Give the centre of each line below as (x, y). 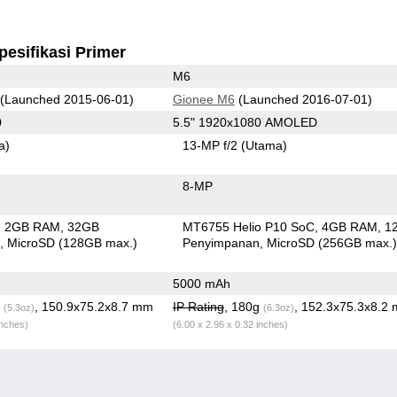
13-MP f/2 (212, 145)
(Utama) (265, 145)
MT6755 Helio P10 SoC (249, 226)
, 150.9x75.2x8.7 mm (93, 306)
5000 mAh (201, 283)
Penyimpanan (222, 242)
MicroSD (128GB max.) (73, 242)
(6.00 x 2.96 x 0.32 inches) (230, 324)
